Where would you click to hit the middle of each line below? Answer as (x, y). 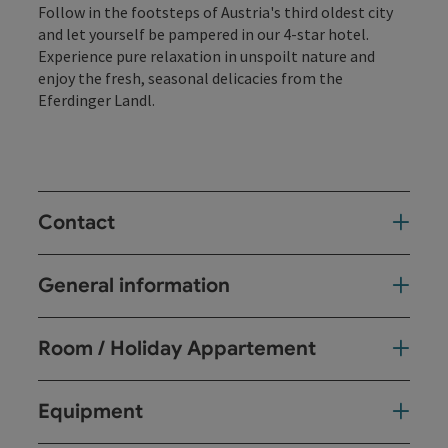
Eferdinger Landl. (96, 99)
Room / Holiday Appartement (177, 348)
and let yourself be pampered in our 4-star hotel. (203, 33)
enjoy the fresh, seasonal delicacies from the (190, 77)
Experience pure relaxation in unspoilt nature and (206, 55)
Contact (76, 222)
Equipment (90, 411)
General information (134, 285)
